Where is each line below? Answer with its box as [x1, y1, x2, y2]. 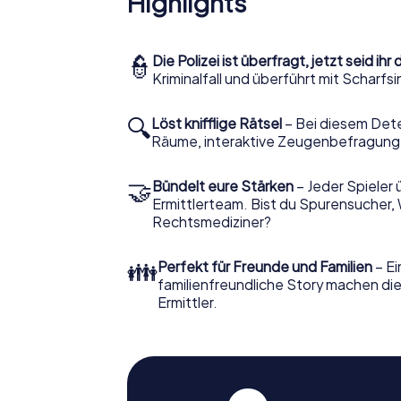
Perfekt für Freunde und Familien [158, 258, 372, 276]
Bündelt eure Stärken [152, 177, 294, 195]
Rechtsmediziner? [152, 213, 271, 231]
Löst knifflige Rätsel [151, 115, 282, 132]
